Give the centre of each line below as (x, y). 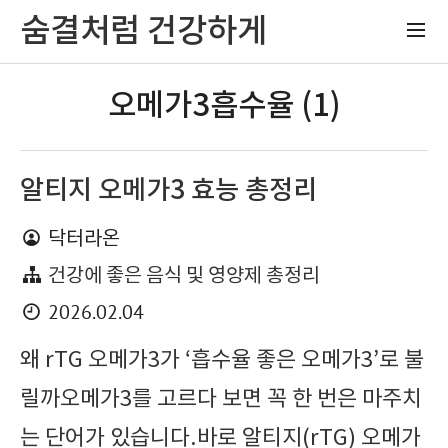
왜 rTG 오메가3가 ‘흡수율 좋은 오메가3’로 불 (222, 360)
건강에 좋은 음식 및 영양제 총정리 (184, 276)
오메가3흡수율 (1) (224, 106)
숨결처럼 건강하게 (143, 31)
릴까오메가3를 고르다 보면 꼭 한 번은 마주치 (221, 399)
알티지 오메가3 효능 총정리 (168, 190)
